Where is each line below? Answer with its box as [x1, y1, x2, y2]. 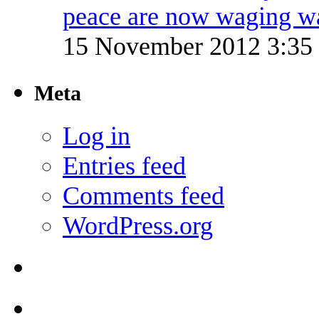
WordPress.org [63, 211, 213, 240]
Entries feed [63, 152, 186, 180]
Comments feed [63, 182, 224, 210]
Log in [63, 122, 130, 150]
